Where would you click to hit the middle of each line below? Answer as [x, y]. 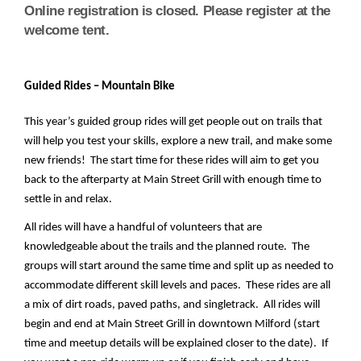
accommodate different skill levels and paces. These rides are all [178, 286]
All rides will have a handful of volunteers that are [143, 228]
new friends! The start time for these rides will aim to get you [172, 161]
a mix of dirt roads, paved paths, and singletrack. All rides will [172, 305]
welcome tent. [67, 31]
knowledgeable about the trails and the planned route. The [167, 247]
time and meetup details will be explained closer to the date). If [177, 344]
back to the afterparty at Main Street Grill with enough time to [173, 180]
